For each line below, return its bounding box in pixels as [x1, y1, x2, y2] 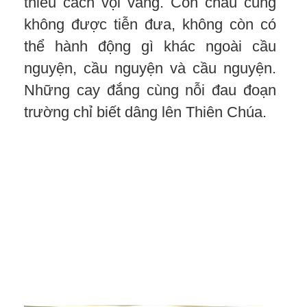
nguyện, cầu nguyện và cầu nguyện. [24, 59, 276, 77]
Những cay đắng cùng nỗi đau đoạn [24, 81, 276, 99]
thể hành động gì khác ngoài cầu [24, 37, 276, 55]
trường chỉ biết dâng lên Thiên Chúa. [24, 103, 267, 121]
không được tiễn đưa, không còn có [24, 15, 276, 33]
